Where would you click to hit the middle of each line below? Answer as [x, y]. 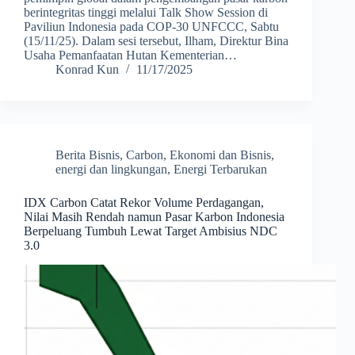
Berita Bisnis [88, 155]
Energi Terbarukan [220, 170]
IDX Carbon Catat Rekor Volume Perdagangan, [144, 203]
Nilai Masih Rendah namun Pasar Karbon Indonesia [154, 217]
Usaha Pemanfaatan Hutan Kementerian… [130, 55]
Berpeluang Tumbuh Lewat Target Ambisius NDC [151, 231]
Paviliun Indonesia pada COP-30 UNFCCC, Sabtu [151, 27]
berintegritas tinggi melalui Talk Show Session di [146, 13]
